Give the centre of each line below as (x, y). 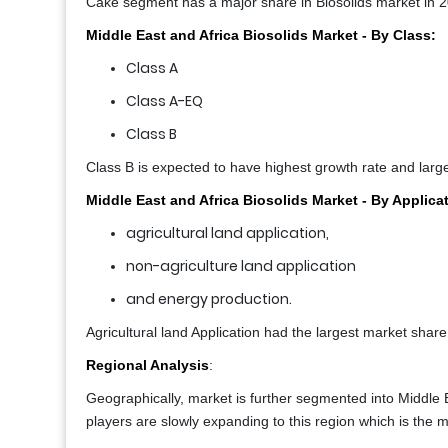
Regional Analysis (147, 365)
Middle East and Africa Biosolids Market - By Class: (261, 35)
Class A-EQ (164, 101)
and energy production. (209, 299)
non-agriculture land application (241, 266)
